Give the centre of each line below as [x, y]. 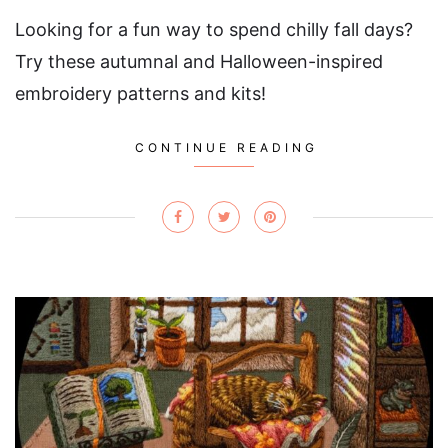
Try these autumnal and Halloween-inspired [199, 61]
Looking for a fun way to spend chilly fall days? [214, 29]
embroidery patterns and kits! [140, 93]
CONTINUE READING [226, 147]
